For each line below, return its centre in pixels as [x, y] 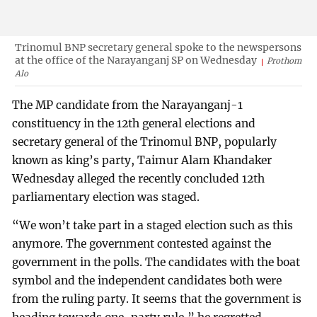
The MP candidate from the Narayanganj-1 [128, 105]
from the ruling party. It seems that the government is [157, 299]
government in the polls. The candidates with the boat [156, 262]
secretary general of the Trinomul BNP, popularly [145, 142]
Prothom [284, 61]
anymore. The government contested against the [142, 243]
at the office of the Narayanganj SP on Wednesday [136, 60]
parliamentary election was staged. [106, 197]
